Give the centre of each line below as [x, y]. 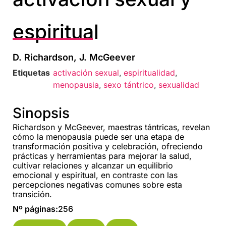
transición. [32, 194]
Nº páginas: [35, 209]
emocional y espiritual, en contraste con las [95, 175]
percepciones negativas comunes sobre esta [97, 184]
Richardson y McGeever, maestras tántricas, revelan [111, 127]
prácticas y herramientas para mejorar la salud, [102, 156]
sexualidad [179, 84]
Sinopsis [41, 113]
